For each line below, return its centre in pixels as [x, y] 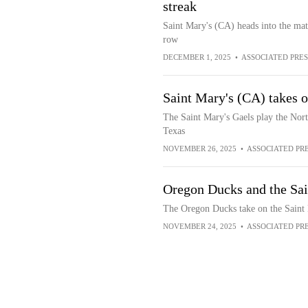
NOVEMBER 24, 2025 [199, 226]
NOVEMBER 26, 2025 [199, 148]
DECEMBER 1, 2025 [197, 57]
